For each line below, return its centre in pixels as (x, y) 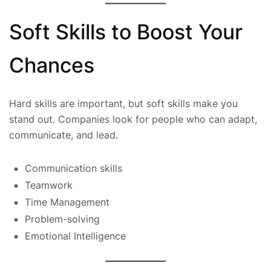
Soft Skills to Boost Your (126, 32)
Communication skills (73, 168)
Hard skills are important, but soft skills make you (123, 103)
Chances (52, 65)
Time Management (67, 202)
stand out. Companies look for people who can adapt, (133, 119)
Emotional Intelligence (75, 236)
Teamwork (49, 185)
